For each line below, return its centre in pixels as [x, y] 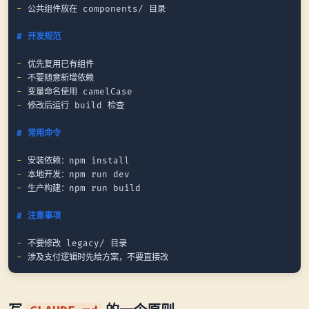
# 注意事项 [39, 216]
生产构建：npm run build [82, 188]
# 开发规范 [39, 37]
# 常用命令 [39, 133]
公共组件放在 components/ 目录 [94, 9]
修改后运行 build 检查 [73, 106]
